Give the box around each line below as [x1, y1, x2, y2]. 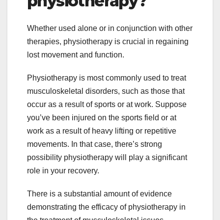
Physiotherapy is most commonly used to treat [27, 74, 186, 82]
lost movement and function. [27, 51, 124, 59]
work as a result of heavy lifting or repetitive [27, 127, 176, 136]
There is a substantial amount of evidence [27, 190, 172, 198]
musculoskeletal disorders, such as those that [27, 87, 185, 96]
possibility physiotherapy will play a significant [27, 153, 187, 162]
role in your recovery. [27, 166, 99, 175]
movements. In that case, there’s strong [27, 140, 162, 149]
